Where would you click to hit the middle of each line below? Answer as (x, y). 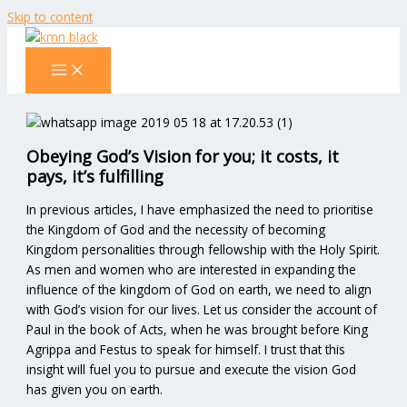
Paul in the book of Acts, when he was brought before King (198, 329)
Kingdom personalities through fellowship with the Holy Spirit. (203, 249)
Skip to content (50, 17)
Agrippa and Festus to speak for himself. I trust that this (186, 349)
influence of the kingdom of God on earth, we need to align (199, 289)
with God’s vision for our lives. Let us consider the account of (202, 309)
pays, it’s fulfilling (95, 176)
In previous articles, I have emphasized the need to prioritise (200, 209)
